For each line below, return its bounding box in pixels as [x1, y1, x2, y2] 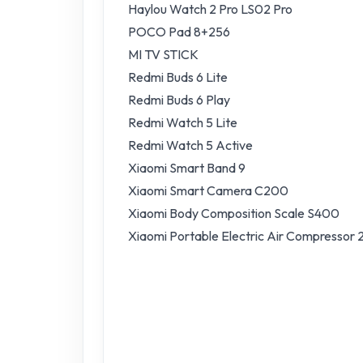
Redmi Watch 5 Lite [128, 114, 237, 130]
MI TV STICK [128, 46, 199, 62]
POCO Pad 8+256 [128, 23, 230, 40]
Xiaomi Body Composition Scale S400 [128, 205, 340, 221]
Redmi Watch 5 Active [128, 137, 253, 153]
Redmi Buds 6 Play [128, 92, 230, 108]
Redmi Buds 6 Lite [128, 69, 228, 85]
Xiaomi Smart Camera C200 [128, 182, 288, 199]
